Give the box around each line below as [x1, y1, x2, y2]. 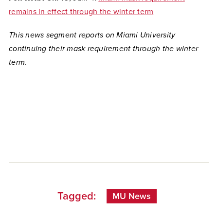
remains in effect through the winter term [9, 7, 154, 17]
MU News [112, 191, 151, 201]
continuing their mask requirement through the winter [9, 44, 198, 54]
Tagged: [57, 190, 96, 202]
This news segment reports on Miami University [9, 30, 176, 40]
